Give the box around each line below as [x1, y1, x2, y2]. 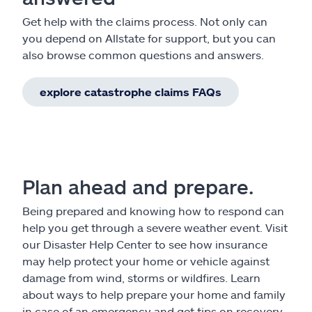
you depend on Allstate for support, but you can [22, 31, 276, 45]
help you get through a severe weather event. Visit [22, 220, 288, 234]
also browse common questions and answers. [22, 47, 264, 61]
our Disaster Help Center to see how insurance [22, 237, 267, 251]
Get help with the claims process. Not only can [22, 14, 267, 28]
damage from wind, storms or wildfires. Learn [22, 270, 260, 284]
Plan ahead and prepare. [22, 174, 253, 198]
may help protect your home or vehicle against [22, 253, 270, 267]
